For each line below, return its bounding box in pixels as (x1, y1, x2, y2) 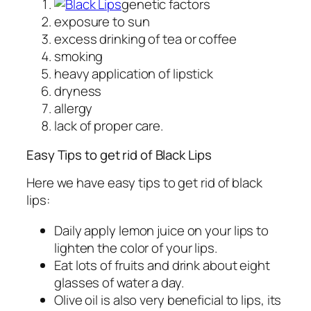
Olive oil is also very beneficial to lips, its (54, 290, 282, 309)
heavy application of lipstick (54, 65, 214, 83)
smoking (54, 47, 103, 66)
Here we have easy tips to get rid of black (26, 174, 262, 192)
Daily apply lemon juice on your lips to (54, 221, 269, 239)
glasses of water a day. (54, 273, 184, 292)
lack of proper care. (54, 117, 163, 135)
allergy (54, 99, 93, 118)
